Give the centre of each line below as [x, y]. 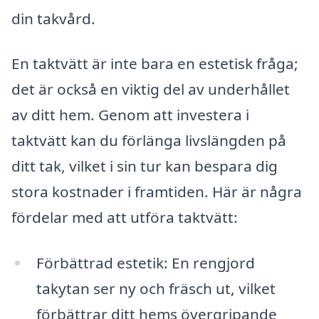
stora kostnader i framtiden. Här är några [157, 192]
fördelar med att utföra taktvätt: [125, 218]
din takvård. [53, 18]
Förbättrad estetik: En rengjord [145, 262]
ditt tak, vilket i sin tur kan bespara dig [145, 166]
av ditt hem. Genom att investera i [130, 115]
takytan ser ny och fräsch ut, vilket [156, 288]
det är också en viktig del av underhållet [151, 89]
